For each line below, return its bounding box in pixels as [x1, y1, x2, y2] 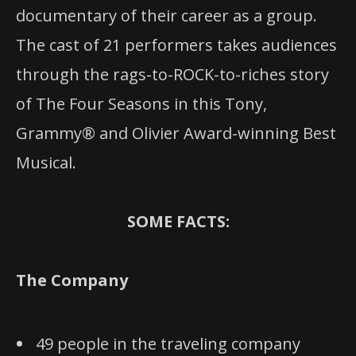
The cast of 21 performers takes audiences [16, 34, 337, 56]
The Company [16, 269, 128, 292]
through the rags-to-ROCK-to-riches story [16, 64, 329, 86]
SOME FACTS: [126, 211, 230, 233]
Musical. [16, 152, 76, 174]
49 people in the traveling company [36, 332, 300, 354]
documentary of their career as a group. [16, 5, 317, 27]
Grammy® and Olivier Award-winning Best [16, 122, 336, 145]
